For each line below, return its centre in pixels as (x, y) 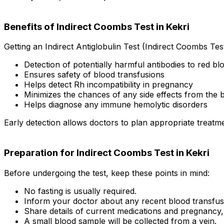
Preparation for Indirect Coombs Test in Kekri (107, 153)
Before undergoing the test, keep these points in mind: (107, 173)
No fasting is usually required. (80, 191)
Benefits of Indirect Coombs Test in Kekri (97, 26)
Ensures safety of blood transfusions (94, 75)
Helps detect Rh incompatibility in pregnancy (108, 85)
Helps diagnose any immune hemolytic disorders (116, 105)
